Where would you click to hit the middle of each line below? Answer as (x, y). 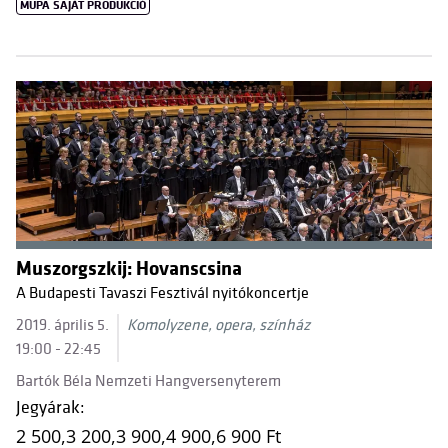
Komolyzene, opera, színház (218, 325)
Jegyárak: (50, 407)
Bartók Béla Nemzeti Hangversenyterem (148, 381)
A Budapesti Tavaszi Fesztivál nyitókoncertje (162, 293)
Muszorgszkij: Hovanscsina (129, 269)
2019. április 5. (62, 325)
